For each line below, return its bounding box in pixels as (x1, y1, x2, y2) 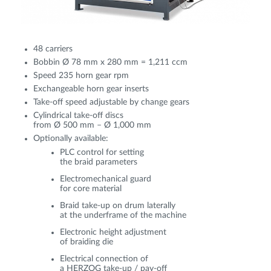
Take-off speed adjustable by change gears (33, 98, 189, 107)
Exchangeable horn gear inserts (33, 85, 149, 94)
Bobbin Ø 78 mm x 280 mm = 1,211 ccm (33, 58, 188, 67)
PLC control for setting (60, 148, 144, 157)
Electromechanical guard (60, 175, 151, 184)
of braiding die (60, 238, 113, 247)
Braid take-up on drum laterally (60, 201, 175, 211)
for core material (60, 184, 122, 194)
